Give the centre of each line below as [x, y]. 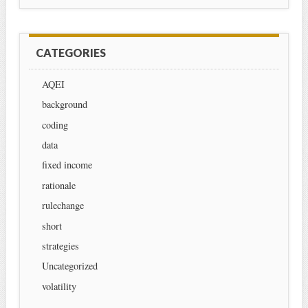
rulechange [63, 206]
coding [55, 124]
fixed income [67, 165]
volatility [59, 286]
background [64, 104]
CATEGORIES [70, 52]
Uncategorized [69, 266]
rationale [58, 185]
